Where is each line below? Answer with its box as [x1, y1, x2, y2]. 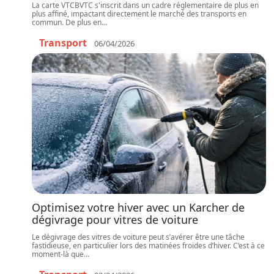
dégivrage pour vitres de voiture [32, 212, 198, 227]
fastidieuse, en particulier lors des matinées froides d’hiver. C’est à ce [32, 240, 265, 251]
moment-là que [32, 249, 84, 259]
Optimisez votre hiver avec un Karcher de [32, 200, 245, 215]
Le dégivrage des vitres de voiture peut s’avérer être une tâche [32, 232, 245, 242]
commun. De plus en [32, 17, 102, 28]
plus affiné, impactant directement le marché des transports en [32, 9, 246, 19]
